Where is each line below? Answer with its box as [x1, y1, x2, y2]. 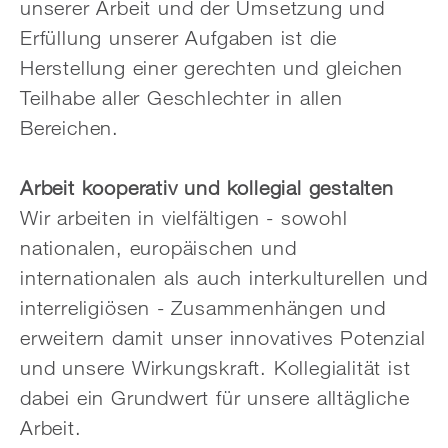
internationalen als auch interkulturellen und [20, 265, 428, 290]
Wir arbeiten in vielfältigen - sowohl [20, 205, 348, 230]
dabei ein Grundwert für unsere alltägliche [20, 385, 410, 410]
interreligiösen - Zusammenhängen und [20, 295, 386, 320]
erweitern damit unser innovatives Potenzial [20, 325, 426, 350]
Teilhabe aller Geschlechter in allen [20, 85, 343, 110]
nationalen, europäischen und [20, 235, 297, 260]
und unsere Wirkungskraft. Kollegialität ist [20, 355, 411, 380]
